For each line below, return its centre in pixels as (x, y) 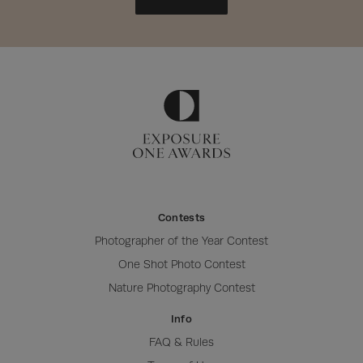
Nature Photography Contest (181, 288)
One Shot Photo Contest (181, 265)
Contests (181, 218)
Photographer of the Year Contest (181, 241)
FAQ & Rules (181, 342)
